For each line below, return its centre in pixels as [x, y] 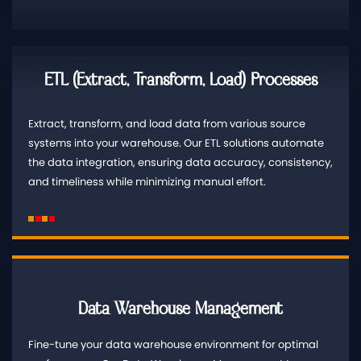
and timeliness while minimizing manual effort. [147, 182]
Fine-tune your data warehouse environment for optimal [173, 344]
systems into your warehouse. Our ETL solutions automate [176, 143]
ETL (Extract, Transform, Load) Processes [180, 80]
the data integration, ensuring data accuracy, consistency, [180, 163]
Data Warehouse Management [180, 309]
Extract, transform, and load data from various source [167, 124]
